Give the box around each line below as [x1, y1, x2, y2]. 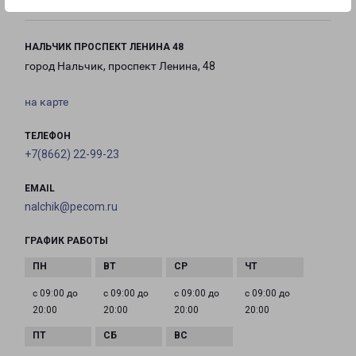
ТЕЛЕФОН [25, 130, 71, 142]
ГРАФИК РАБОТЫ [25, 235, 108, 247]
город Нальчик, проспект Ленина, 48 [25, 60, 215, 73]
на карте [25, 95, 68, 109]
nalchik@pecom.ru [25, 200, 118, 214]
